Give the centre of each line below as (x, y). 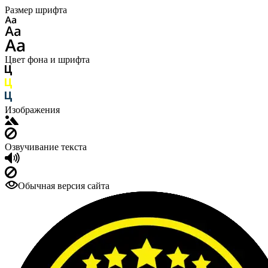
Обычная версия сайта (64, 186)
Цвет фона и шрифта (47, 60)
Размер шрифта (36, 10)
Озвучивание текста (46, 147)
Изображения (32, 110)
